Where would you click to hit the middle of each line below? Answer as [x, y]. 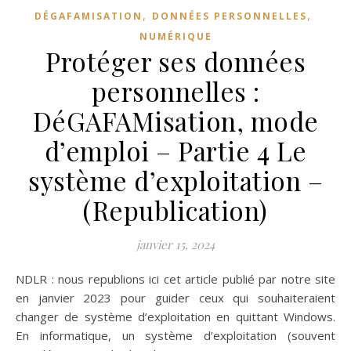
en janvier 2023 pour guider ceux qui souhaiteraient [175, 298]
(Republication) [175, 210]
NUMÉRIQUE [175, 37]
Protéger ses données [175, 62]
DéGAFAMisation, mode [175, 121]
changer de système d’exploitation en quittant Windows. [175, 317]
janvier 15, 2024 [175, 245]
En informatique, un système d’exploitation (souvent [175, 336]
